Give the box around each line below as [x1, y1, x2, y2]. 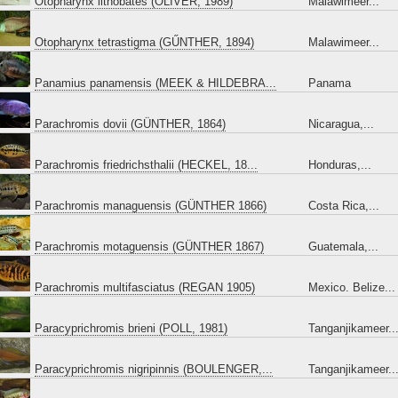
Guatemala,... [308, 240, 378, 253]
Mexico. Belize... [308, 281, 395, 294]
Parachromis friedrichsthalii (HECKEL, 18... [35, 158, 258, 171]
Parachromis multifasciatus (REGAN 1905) [35, 281, 255, 294]
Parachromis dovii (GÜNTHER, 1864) [35, 117, 226, 131]
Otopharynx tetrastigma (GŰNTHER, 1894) [35, 36, 254, 49]
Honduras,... [308, 158, 371, 171]
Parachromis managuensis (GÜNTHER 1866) [35, 199, 267, 212]
